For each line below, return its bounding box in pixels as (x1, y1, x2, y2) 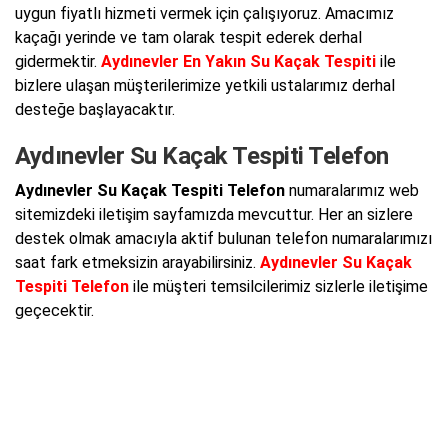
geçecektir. (15, 301, 94, 320)
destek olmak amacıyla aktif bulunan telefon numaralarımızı (15, 229, 432, 248)
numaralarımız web (285, 181, 419, 200)
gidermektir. (15, 51, 101, 71)
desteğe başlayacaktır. (15, 99, 175, 119)
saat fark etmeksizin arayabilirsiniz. (15, 253, 260, 272)
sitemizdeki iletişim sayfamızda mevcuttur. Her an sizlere (15, 205, 413, 224)
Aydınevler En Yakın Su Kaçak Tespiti (101, 51, 376, 71)
